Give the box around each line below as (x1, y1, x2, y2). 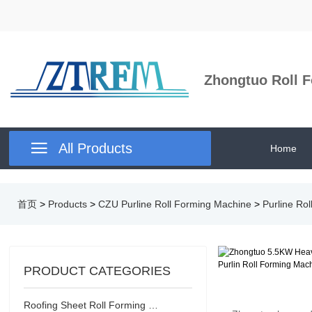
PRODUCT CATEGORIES (24, 264, 171, 278)
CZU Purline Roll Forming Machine (98, 198, 251, 210)
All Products (58, 141, 133, 156)
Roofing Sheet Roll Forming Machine (148, 299, 159, 311)
